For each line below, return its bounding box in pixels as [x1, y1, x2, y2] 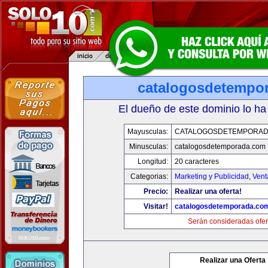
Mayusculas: [127, 127, 168, 136]
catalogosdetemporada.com [174, 142, 266, 151]
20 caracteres [174, 157, 219, 166]
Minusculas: [129, 142, 168, 151]
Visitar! [143, 202, 168, 211]
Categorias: [130, 172, 168, 181]
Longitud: [137, 157, 168, 166]
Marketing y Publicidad [174, 172, 249, 181]
